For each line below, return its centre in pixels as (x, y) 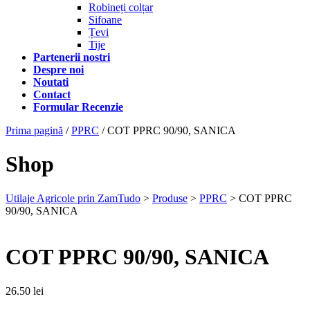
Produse (170, 198)
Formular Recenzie (78, 107)
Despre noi (58, 70)
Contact (52, 94)
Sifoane (105, 20)
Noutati (51, 82)
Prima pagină (34, 130)
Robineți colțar (121, 7)
